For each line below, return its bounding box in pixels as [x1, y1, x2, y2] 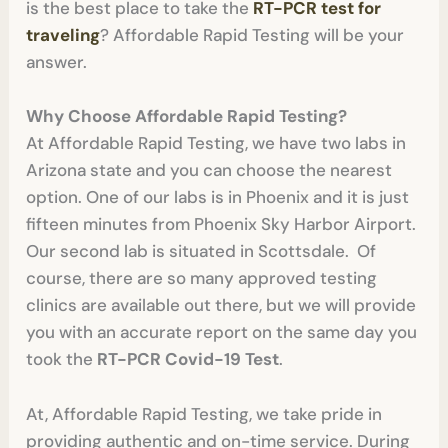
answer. [26, 51, 88, 74]
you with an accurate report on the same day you [26, 321, 418, 344]
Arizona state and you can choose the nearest [26, 159, 393, 182]
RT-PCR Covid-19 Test [97, 348, 280, 371]
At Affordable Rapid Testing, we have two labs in [26, 132, 407, 155]
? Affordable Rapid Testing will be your [100, 24, 405, 47]
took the [26, 348, 98, 371]
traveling [26, 24, 101, 47]
